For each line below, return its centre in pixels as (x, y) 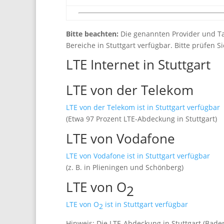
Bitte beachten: (92, 34)
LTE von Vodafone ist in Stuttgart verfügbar (138, 156)
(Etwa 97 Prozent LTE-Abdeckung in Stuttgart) (141, 119)
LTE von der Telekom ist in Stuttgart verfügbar (143, 107)
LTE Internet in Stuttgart (138, 64)
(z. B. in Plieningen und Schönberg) (125, 167)
